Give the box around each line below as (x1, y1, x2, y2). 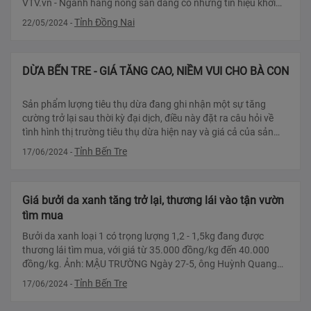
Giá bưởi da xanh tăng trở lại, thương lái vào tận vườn (22, 194, 284, 208)
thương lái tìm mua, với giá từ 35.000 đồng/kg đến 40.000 (22, 244, 269, 256)
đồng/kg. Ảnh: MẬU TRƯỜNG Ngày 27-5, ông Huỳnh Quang (22, 258, 64, 270)
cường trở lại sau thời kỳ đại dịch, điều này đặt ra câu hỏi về (22, 112, 274, 124)
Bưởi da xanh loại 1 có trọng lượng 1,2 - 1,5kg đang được (22, 230, 264, 242)
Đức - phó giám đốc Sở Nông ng (22, 272, 157, 284)
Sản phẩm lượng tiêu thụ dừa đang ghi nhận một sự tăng (22, 99, 266, 110)
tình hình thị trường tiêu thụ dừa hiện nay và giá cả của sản (22, 126, 274, 138)
